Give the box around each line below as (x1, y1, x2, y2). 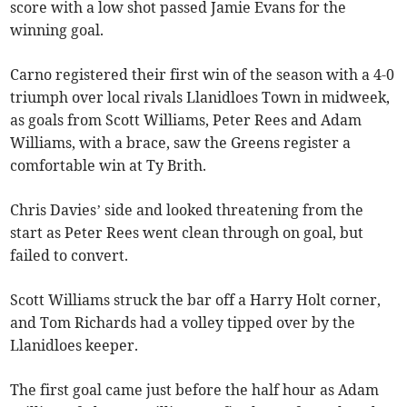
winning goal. (10, 21, 104, 40)
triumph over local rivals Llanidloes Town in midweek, (10, 88, 391, 107)
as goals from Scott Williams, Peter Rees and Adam (10, 111, 362, 130)
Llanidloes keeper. (10, 336, 139, 355)
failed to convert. (10, 246, 129, 265)
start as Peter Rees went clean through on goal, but (10, 223, 364, 243)
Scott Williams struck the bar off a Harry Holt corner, (10, 291, 382, 310)
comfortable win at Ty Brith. (10, 156, 207, 175)
